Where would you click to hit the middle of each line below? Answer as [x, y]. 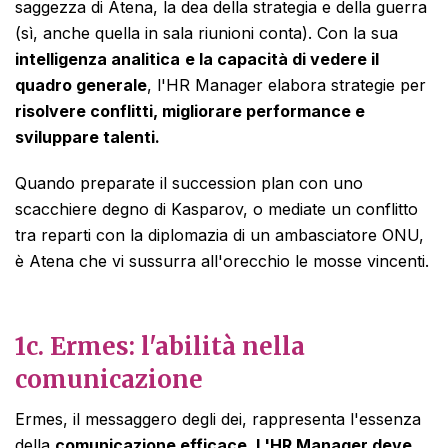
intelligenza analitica [97, 59]
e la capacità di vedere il [282, 59]
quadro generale [81, 85]
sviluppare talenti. [87, 137]
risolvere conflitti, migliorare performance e [190, 111]
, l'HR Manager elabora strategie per [286, 85]
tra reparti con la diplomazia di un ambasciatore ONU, [219, 235]
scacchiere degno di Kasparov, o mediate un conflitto [216, 209]
